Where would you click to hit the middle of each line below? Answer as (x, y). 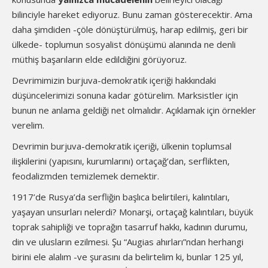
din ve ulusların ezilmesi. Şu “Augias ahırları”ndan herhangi (128, 242)
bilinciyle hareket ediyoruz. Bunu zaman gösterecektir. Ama (132, 14)
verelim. (28, 125)
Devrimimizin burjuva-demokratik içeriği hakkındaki (114, 80)
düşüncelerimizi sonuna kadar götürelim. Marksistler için (125, 95)
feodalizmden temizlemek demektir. (86, 176)
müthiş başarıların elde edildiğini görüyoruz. (99, 59)
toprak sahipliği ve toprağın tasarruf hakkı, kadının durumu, (130, 227)
